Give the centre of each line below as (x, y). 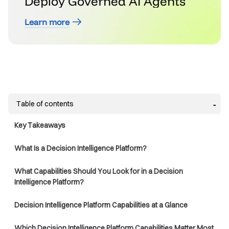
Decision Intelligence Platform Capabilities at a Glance (101, 205)
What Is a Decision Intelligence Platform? (81, 148)
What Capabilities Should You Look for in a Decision (99, 171)
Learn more (47, 22)
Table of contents (45, 104)
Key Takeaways (40, 125)
